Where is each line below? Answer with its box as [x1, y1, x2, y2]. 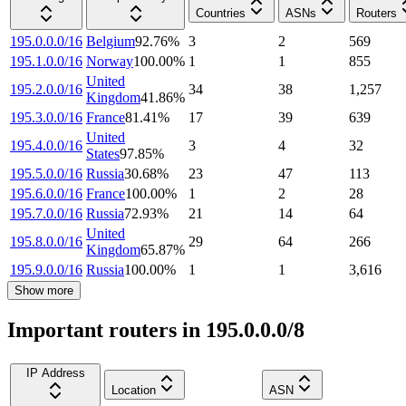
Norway [86, 53, 133, 70]
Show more [14, 284, 73, 298]
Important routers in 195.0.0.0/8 [7, 318, 304, 343]
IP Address [25, 366, 85, 381]
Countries [196, 6, 246, 21]
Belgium [86, 34, 135, 50]
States [86, 146, 120, 162]
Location [111, 383, 156, 398]
